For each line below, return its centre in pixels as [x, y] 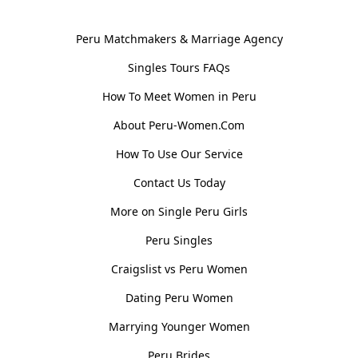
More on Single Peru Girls [179, 211]
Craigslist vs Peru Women [179, 268]
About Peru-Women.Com [179, 125]
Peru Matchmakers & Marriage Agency [179, 38]
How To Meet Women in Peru [179, 96]
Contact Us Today [179, 182]
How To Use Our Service [179, 153]
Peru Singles [179, 240]
